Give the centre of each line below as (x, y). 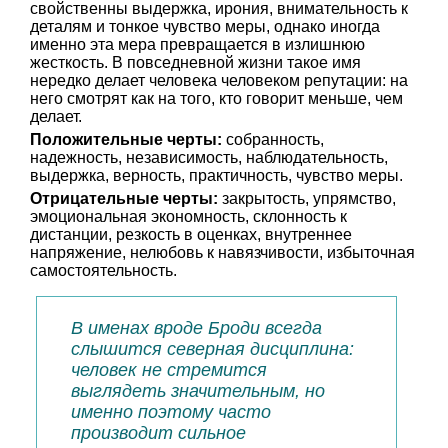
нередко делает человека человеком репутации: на (219, 80)
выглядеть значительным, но (198, 391)
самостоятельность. (103, 270)
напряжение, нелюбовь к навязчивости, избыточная (222, 252)
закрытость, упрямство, (307, 198)
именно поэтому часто (171, 412)
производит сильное (158, 433)
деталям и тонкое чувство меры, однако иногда (205, 26)
